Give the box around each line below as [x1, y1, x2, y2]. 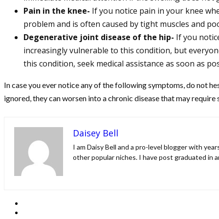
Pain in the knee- [23, 5, 92, 17]
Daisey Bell [73, 127, 118, 139]
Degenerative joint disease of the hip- [23, 32, 176, 43]
